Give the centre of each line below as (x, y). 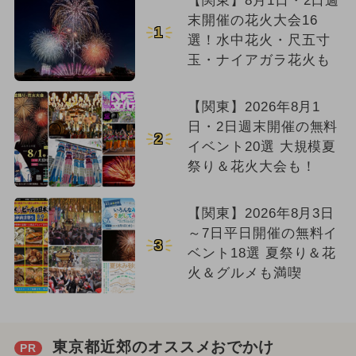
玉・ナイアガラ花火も (259, 60)
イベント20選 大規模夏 (262, 147)
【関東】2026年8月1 (254, 107)
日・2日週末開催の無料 (263, 127)
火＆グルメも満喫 (244, 273)
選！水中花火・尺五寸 (259, 41)
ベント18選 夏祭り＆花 (262, 253)
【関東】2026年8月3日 (261, 214)
